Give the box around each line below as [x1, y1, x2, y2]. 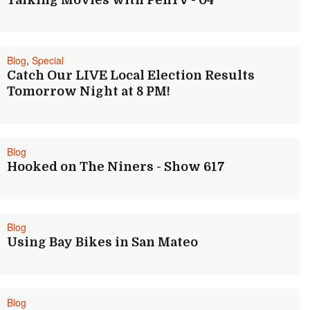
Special [32, 53, 64, 67]
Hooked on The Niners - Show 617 [7, 160, 225, 174]
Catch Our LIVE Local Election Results [7, 69, 255, 82]
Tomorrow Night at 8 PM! [7, 84, 170, 98]
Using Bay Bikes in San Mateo [7, 235, 198, 249]
